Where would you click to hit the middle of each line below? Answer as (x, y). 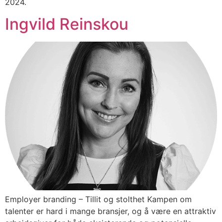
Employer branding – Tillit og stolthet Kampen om (98, 199)
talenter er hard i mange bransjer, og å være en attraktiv (111, 211)
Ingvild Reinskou (67, 24)
